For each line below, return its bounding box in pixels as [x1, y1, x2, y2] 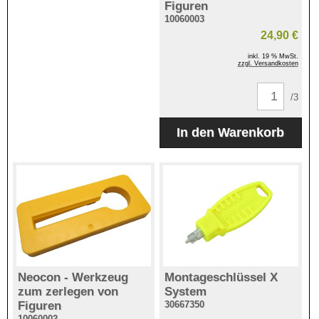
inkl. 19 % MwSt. [247, 52, 298, 60]
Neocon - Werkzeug [17, 270, 128, 284]
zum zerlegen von [17, 284, 118, 298]
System [164, 284, 207, 298]
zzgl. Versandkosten [237, 59, 298, 67]
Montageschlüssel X [164, 270, 278, 284]
